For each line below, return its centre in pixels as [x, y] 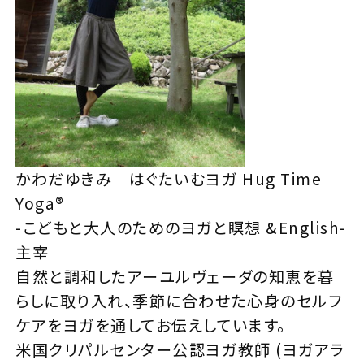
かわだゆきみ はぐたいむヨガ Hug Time [169, 179]
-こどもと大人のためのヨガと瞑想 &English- [181, 228]
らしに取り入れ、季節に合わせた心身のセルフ [179, 301]
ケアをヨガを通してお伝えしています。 [151, 325]
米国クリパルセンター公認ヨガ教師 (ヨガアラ [180, 350]
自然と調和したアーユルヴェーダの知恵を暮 [175, 277]
